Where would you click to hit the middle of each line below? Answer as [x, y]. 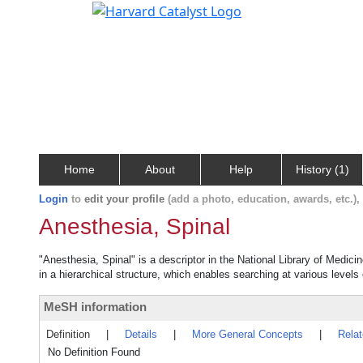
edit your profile [124, 199]
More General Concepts [248, 334]
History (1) [322, 169]
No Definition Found [94, 352]
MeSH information [95, 307]
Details [141, 334]
